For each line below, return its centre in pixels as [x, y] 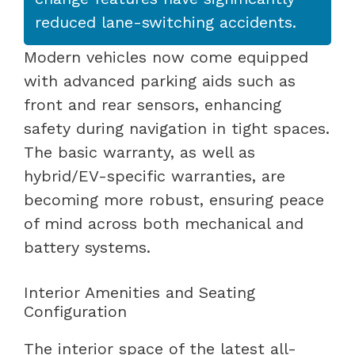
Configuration [75, 311]
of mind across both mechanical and [164, 223]
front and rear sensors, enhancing [153, 104]
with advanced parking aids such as [160, 80]
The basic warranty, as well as [139, 152]
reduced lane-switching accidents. [166, 22]
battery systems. [87, 247]
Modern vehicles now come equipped [166, 57]
